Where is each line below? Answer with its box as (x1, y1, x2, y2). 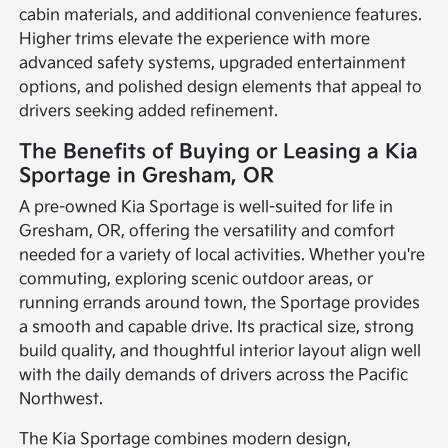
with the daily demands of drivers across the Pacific (19, 366, 409, 386)
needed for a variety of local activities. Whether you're (19, 246, 426, 266)
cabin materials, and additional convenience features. (19, 6, 423, 26)
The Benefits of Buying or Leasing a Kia (19, 140, 419, 165)
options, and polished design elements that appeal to (19, 78, 423, 98)
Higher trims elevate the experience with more (19, 30, 371, 50)
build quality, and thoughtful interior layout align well (19, 342, 422, 362)
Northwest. (19, 390, 104, 410)
